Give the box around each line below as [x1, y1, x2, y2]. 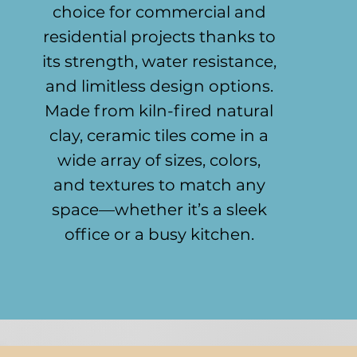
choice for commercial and [52, 2, 266, 22]
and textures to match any [53, 175, 265, 194]
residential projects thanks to [42, 27, 276, 46]
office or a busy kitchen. [64, 225, 254, 244]
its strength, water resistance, [41, 52, 277, 71]
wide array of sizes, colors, [57, 151, 261, 170]
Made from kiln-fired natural [45, 101, 274, 120]
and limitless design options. [45, 76, 273, 96]
